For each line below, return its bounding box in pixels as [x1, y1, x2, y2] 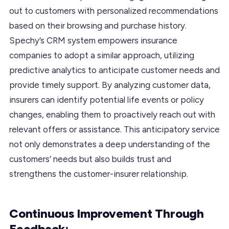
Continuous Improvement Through [9, 205, 204, 221]
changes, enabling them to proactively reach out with [9, 109, 215, 120]
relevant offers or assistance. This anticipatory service [9, 124, 220, 134]
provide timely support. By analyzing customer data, [9, 79, 211, 90]
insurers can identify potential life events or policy [9, 94, 204, 105]
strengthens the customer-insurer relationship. [9, 168, 188, 179]
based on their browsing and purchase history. [9, 20, 187, 31]
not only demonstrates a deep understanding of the [9, 139, 210, 149]
